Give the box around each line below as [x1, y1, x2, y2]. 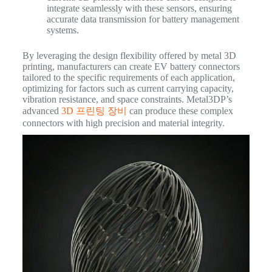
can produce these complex [126, 105, 233, 116]
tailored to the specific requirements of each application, [22, 72, 235, 83]
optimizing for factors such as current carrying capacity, [22, 83, 234, 93]
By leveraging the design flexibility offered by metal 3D [22, 50, 236, 61]
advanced [22, 105, 61, 116]
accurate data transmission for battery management [46, 13, 239, 24]
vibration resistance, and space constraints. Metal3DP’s [22, 93, 232, 104]
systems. [46, 24, 84, 35]
